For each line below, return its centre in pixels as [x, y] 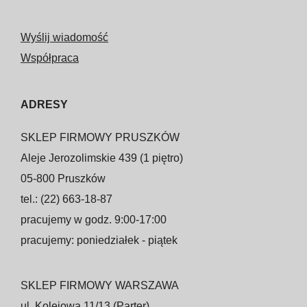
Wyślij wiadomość [64, 38]
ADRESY [44, 105]
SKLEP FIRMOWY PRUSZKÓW [100, 138]
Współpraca [50, 58]
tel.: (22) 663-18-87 [66, 199]
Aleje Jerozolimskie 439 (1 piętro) [102, 158]
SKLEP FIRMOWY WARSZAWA [100, 286]
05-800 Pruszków [63, 179]
